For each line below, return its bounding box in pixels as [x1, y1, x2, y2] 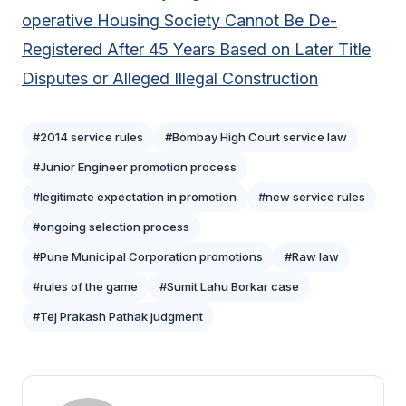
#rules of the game [33, 279, 138, 295]
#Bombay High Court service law [165, 130, 347, 145]
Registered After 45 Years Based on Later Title [22, 40, 371, 60]
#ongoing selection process [33, 219, 189, 235]
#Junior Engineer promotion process [33, 159, 237, 175]
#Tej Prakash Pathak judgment [33, 309, 203, 324]
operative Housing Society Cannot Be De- [22, 11, 337, 31]
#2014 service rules [33, 130, 143, 145]
